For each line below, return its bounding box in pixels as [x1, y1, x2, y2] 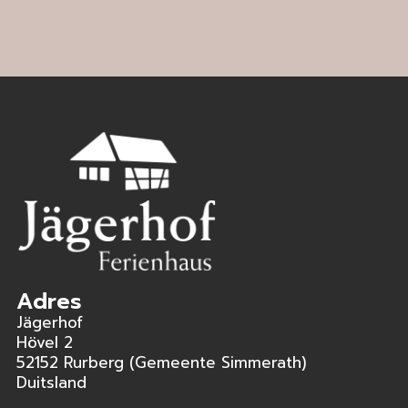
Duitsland [16, 370, 87, 394]
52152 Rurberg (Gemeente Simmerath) [16, 350, 307, 374]
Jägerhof [16, 310, 83, 334]
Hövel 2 [16, 330, 73, 354]
